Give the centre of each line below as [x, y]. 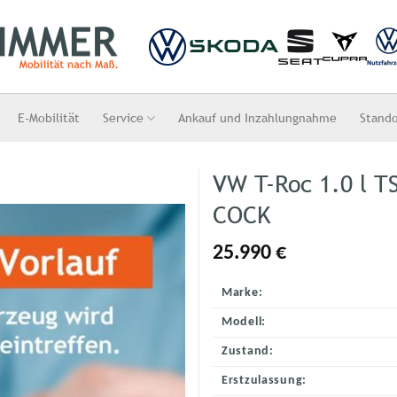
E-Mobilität [49, 117]
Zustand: [248, 351]
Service [124, 117]
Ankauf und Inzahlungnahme [258, 117]
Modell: [244, 322]
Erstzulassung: [265, 380]
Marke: [242, 292]
